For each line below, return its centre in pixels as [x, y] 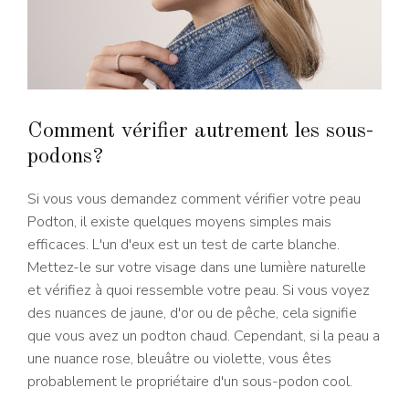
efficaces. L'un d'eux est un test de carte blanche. [184, 244]
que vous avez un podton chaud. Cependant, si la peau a [204, 336]
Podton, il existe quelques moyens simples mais [179, 221]
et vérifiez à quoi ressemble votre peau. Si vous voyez [199, 290]
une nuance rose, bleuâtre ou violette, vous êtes [179, 358]
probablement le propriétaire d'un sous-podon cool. [190, 381]
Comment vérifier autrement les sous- [200, 131]
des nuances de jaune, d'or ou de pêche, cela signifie [192, 313]
